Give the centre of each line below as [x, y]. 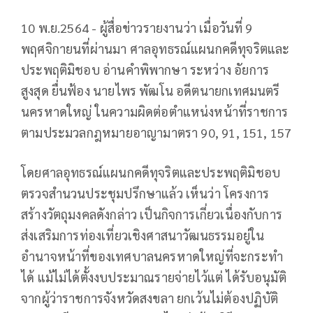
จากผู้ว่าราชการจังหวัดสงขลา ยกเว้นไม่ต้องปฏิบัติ [150, 298]
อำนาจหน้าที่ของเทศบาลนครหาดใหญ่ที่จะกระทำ [152, 256]
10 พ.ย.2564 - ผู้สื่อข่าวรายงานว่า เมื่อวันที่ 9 [137, 28]
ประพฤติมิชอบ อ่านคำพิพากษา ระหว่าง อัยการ [145, 70]
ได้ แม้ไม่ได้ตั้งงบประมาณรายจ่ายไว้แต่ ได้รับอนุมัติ [154, 277]
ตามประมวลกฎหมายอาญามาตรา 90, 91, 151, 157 [156, 133]
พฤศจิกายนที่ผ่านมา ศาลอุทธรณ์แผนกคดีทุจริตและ [155, 49]
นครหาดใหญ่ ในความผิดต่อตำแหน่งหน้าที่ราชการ [155, 112]
